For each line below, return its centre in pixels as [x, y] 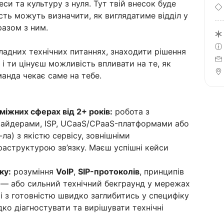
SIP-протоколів [109, 172]
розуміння [33, 172]
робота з [131, 112]
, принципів [162, 172]
